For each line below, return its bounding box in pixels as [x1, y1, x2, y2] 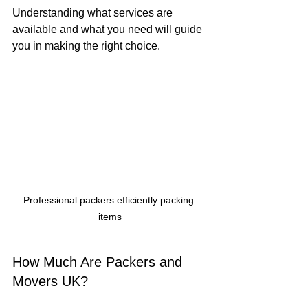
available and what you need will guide [12, 23, 205, 35]
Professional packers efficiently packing [23, 194, 197, 206]
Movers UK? [12, 273, 88, 289]
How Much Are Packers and [12, 254, 186, 269]
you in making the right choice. [12, 39, 160, 52]
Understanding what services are [12, 6, 175, 19]
